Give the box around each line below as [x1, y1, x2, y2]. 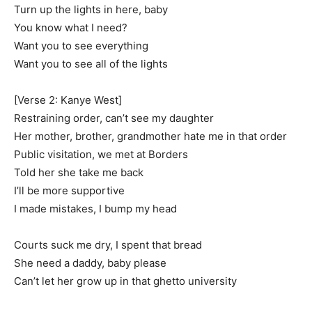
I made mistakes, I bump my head [14, 202, 177, 215]
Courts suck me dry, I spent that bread [14, 238, 202, 251]
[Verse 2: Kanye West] [14, 93, 122, 107]
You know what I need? [14, 21, 127, 34]
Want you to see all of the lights [14, 57, 168, 70]
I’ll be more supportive [14, 184, 125, 197]
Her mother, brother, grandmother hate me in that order [14, 130, 287, 143]
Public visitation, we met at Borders [14, 148, 188, 161]
